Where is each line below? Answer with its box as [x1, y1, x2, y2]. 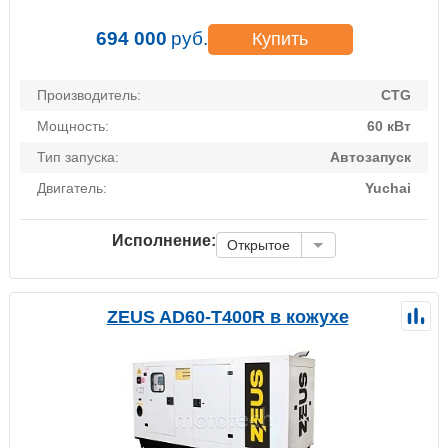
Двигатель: [37, 179, 107, 196]
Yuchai [365, 179, 411, 196]
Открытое [227, 236, 290, 253]
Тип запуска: [37, 148, 119, 165]
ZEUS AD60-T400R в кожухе [106, 306, 349, 327]
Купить [252, 28, 308, 49]
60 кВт [367, 117, 411, 134]
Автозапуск [330, 148, 411, 165]
